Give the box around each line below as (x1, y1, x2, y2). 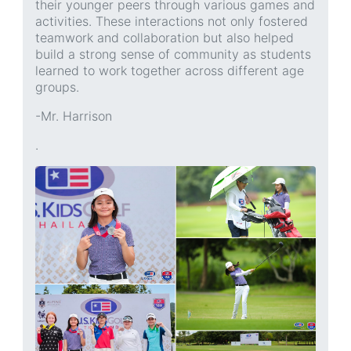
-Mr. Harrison (35, 107, 112, 124)
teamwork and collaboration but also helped (35, 29, 294, 45)
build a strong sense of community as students (35, 45, 311, 62)
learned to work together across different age (35, 62, 304, 78)
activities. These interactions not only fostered (35, 13, 308, 29)
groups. (35, 78, 79, 95)
